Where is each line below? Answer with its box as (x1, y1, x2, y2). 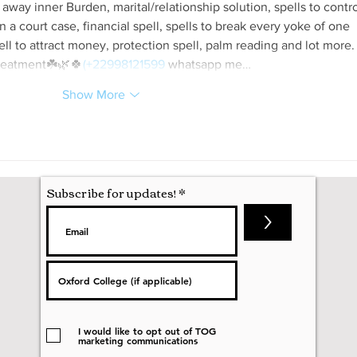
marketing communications (78, 333, 198, 347)
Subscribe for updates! (46, 180, 176, 203)
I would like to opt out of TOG (78, 324, 216, 337)
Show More (61, 87, 125, 101)
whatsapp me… (165, 57, 251, 71)
